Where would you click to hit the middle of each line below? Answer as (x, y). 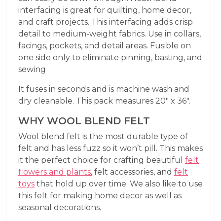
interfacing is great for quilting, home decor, (105, 10)
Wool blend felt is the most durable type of (103, 136)
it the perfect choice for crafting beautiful (102, 160)
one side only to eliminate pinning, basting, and (110, 57)
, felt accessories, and (132, 172)
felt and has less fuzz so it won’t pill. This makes (110, 148)
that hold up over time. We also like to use (119, 184)
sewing (32, 69)
